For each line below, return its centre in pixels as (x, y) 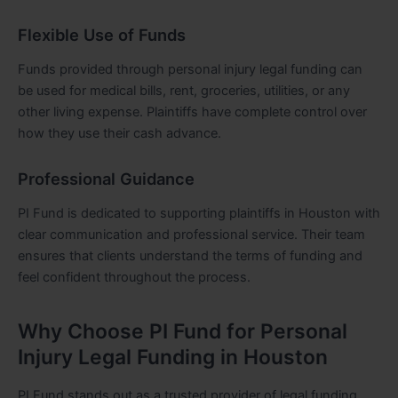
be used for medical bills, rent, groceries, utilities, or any (184, 91)
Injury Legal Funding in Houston (173, 357)
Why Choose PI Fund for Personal (183, 331)
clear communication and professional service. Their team (191, 235)
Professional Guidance (106, 178)
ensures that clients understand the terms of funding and (190, 256)
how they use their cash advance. (119, 134)
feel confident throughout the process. (134, 278)
